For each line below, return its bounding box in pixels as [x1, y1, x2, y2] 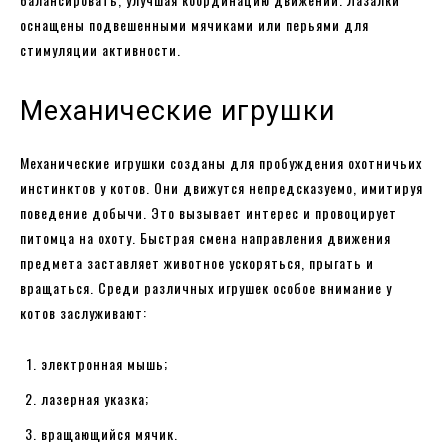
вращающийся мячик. [41, 422, 178, 444]
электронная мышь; [41, 352, 168, 374]
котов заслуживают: [20, 301, 147, 323]
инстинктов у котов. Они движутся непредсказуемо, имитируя [20, 176, 423, 198]
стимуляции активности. [20, 38, 181, 60]
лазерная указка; [41, 387, 149, 409]
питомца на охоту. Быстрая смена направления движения [20, 226, 391, 248]
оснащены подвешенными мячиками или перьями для [20, 13, 369, 35]
